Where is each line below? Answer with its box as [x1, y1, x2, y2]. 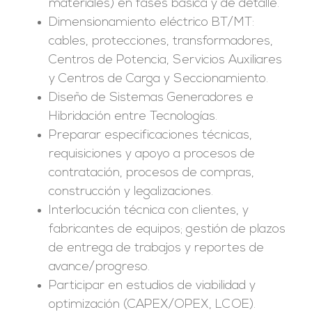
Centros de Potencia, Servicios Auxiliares [48, 53, 282, 67]
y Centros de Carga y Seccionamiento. [48, 72, 268, 86]
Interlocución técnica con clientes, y [48, 203, 249, 217]
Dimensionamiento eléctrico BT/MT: [48, 15, 254, 29]
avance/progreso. [48, 260, 150, 274]
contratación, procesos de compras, [48, 166, 254, 180]
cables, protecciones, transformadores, [48, 34, 273, 48]
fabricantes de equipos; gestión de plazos [48, 222, 286, 236]
